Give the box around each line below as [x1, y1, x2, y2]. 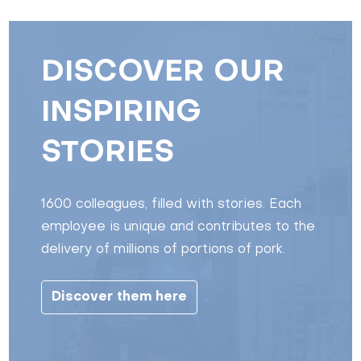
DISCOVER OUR [41, 58, 285, 87]
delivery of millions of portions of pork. [41, 243, 286, 256]
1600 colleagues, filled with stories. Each [41, 197, 302, 211]
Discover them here [52, 290, 188, 304]
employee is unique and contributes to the [41, 220, 316, 234]
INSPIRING [41, 98, 202, 127]
